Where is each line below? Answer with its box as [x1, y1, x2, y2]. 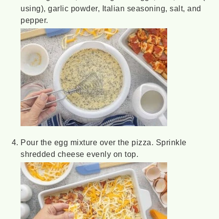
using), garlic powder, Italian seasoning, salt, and [21, 3, 201, 13]
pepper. [21, 15, 48, 24]
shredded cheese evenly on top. [21, 149, 139, 158]
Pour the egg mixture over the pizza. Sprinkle [21, 137, 187, 147]
